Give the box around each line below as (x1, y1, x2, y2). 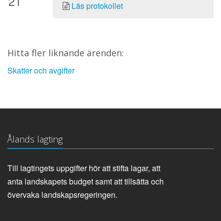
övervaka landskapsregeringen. (7, 188, 117, 200)
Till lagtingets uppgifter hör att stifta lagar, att (7, 162, 160, 174)
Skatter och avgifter (7, 64, 74, 76)
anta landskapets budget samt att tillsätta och (7, 175, 164, 187)
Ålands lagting (7, 133, 63, 145)
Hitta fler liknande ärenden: (7, 46, 124, 59)
